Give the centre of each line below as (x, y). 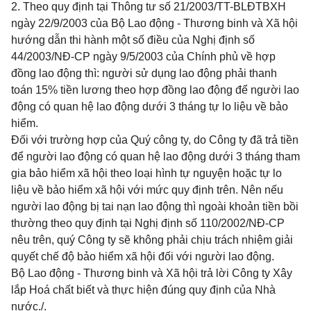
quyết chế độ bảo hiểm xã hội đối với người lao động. (143, 257)
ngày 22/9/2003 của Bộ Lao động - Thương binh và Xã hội (154, 23)
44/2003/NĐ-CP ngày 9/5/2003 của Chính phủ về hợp (143, 57)
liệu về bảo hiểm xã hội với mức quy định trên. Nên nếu (147, 190)
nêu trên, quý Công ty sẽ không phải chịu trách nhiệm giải (152, 240)
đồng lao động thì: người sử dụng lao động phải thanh (144, 73)
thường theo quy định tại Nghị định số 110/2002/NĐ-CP (148, 223)
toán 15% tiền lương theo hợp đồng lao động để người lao (155, 90)
